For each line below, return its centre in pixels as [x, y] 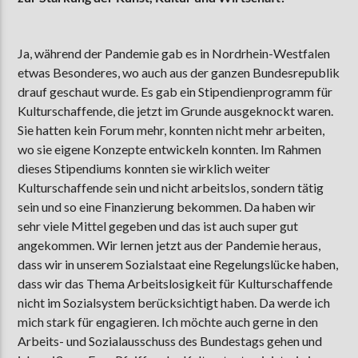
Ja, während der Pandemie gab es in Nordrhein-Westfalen [174, 54]
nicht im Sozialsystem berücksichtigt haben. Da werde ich [174, 303]
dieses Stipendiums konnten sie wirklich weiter [144, 169]
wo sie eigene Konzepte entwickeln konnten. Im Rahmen [170, 149]
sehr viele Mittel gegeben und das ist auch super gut [158, 226]
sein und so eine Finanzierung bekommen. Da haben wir [167, 207]
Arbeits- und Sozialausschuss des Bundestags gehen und [170, 341]
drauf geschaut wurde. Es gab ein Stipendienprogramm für [175, 92]
